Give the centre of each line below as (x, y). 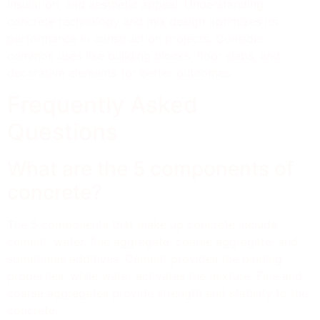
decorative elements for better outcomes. (120, 72)
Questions (62, 132)
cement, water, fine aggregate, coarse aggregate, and (152, 241)
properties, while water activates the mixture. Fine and (155, 276)
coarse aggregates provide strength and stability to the (157, 293)
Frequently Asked (102, 105)
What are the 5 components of (150, 169)
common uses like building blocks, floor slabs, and (144, 55)
